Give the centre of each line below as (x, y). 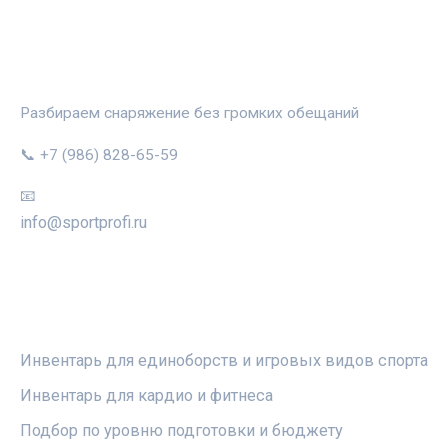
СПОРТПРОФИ (84, 71)
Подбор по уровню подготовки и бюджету (181, 430)
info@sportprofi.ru (83, 223)
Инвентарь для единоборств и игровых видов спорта (224, 360)
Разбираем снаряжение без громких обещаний (189, 113)
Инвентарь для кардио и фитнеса (146, 395)
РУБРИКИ (62, 319)
